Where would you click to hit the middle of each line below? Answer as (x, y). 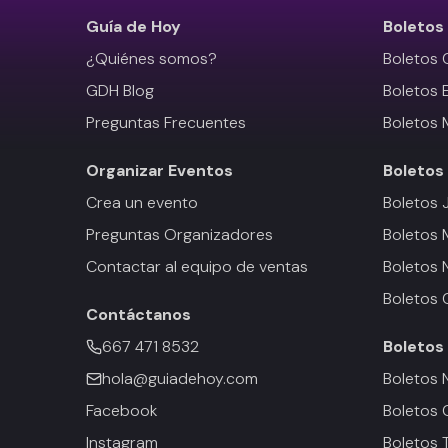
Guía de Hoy (133, 26)
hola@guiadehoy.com (180, 378)
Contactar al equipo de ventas (197, 266)
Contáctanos (138, 314)
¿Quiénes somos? (151, 58)
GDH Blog (120, 90)
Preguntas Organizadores (179, 234)
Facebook (121, 410)
